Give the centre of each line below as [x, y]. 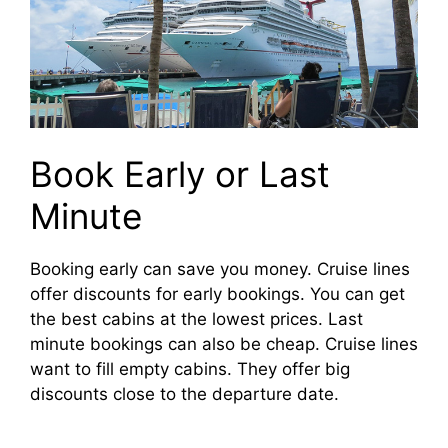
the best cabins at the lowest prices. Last [196, 319]
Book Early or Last [180, 174]
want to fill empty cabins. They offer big [190, 369]
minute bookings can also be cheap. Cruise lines [224, 344]
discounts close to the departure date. [184, 394]
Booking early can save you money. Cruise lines [220, 269]
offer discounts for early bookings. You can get [217, 294]
